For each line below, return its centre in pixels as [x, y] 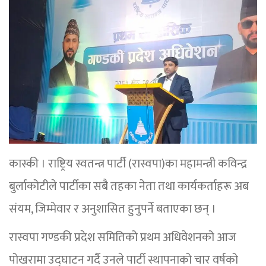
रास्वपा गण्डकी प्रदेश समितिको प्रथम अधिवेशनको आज [123, 238]
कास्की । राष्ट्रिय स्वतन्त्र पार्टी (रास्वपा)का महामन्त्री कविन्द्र [128, 164]
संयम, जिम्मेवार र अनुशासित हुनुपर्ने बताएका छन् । [113, 209]
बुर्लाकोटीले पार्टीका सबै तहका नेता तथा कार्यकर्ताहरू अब [129, 187]
